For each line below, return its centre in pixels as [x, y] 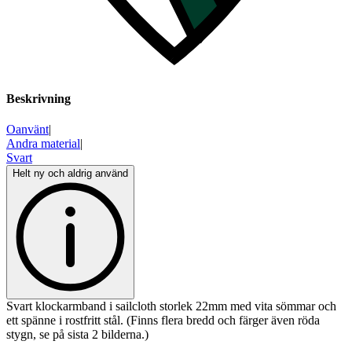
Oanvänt [27, 130]
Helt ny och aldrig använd [70, 174]
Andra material [43, 144]
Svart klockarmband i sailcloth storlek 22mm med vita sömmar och [171, 306]
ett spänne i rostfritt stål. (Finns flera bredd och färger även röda [163, 321]
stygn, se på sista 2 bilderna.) [77, 335]
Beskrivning [38, 99]
